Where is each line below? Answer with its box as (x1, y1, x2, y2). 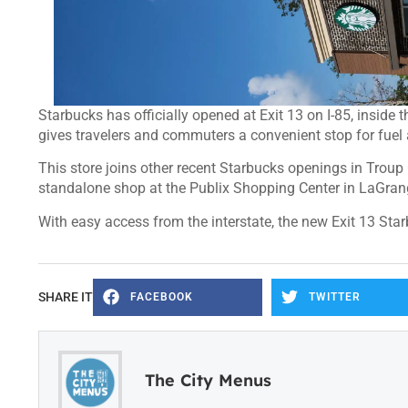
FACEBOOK (129, 291, 193, 304)
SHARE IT (38, 290, 93, 305)
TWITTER (308, 291, 361, 304)
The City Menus (145, 369, 271, 391)
